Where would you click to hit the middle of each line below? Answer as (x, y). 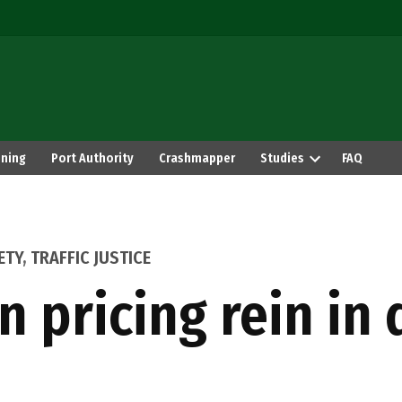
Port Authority (92, 158)
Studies (282, 158)
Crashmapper (197, 158)
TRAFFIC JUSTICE (91, 258)
